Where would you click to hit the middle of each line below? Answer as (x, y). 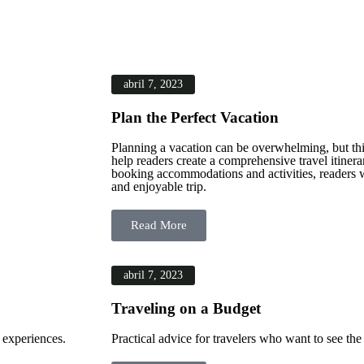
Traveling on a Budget (186, 308)
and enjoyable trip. (159, 186)
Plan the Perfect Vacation (195, 117)
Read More (159, 225)
